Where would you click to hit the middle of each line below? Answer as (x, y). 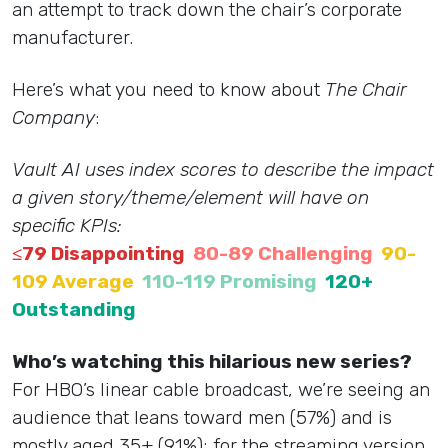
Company (53, 118)
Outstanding (74, 310)
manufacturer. (72, 38)
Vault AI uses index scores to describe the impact (223, 170)
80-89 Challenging (283, 254)
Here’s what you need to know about (166, 90)
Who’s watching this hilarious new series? (214, 362)
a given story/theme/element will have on (190, 198)
